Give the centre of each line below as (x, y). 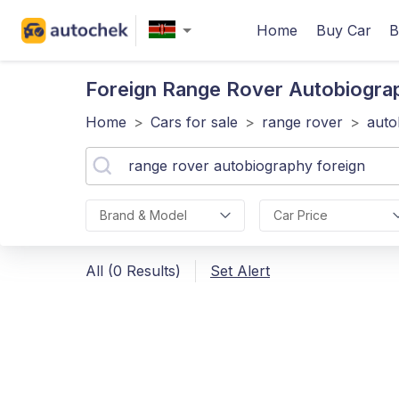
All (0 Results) (133, 271)
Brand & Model (143, 215)
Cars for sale (194, 122)
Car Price (300, 215)
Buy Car (344, 30)
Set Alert (240, 271)
